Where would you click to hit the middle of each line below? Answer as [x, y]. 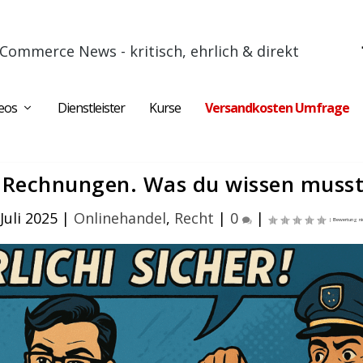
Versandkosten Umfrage [277, 108]
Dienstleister [91, 108]
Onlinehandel [120, 218]
